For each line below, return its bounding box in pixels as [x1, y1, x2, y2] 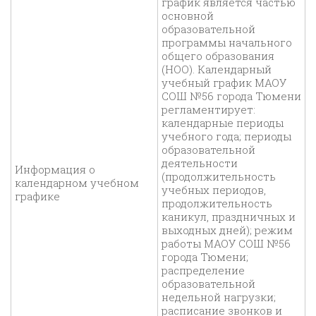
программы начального [162, 35, 292, 50]
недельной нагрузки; [162, 290, 276, 305]
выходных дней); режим [162, 223, 293, 238]
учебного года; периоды [162, 129, 291, 144]
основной [162, 8, 214, 23]
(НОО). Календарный [162, 62, 272, 77]
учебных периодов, [162, 183, 266, 197]
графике [15, 189, 60, 204]
